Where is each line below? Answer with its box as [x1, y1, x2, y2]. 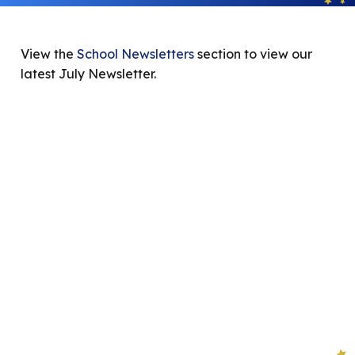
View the [21, 46, 74, 63]
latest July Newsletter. [21, 66, 156, 82]
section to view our [194, 46, 312, 63]
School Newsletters [74, 46, 194, 63]
